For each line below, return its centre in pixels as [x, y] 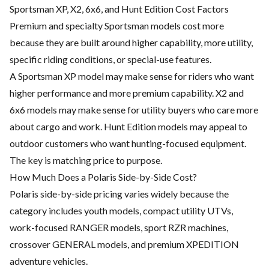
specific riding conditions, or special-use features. [110, 59]
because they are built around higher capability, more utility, [131, 43]
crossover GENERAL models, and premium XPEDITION [124, 244]
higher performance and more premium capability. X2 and [127, 93]
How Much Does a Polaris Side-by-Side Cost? [103, 177]
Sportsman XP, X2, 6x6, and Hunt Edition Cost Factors [119, 9]
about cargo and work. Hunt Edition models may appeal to [128, 127]
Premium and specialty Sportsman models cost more [117, 26]
